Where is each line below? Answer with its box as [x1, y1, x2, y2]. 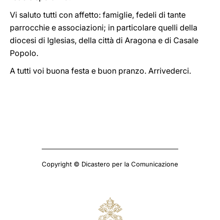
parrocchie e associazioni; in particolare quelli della [10, 23, 197, 32]
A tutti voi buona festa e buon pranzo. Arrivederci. [10, 66, 191, 76]
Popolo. [10, 48, 38, 58]
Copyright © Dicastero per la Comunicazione [42, 160, 178, 168]
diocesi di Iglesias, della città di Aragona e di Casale [10, 35, 198, 45]
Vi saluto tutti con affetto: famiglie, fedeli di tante [10, 10, 186, 20]
